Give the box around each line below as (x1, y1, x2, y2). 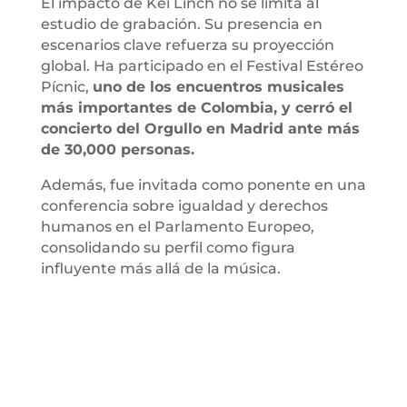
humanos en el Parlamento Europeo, (40, 217, 314, 235)
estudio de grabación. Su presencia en (40, 15, 323, 33)
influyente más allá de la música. (40, 259, 281, 277)
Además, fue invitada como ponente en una (40, 175, 366, 194)
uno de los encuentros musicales (92, 77, 344, 95)
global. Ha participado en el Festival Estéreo (40, 56, 363, 74)
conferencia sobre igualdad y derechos (40, 196, 328, 214)
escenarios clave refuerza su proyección (40, 35, 334, 54)
